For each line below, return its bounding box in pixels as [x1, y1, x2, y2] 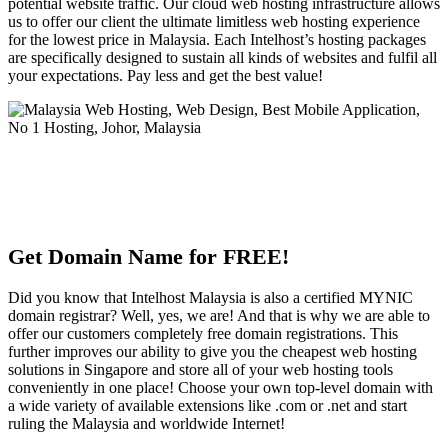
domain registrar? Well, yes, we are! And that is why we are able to [8, 306, 430, 324]
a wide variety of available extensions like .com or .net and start [8, 396, 407, 414]
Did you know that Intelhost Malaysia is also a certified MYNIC [8, 288, 413, 306]
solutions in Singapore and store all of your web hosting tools [8, 360, 393, 378]
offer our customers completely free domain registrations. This [8, 324, 398, 342]
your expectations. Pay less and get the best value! [8, 66, 323, 84]
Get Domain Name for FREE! [8, 244, 289, 270]
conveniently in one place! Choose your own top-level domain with [8, 378, 433, 396]
